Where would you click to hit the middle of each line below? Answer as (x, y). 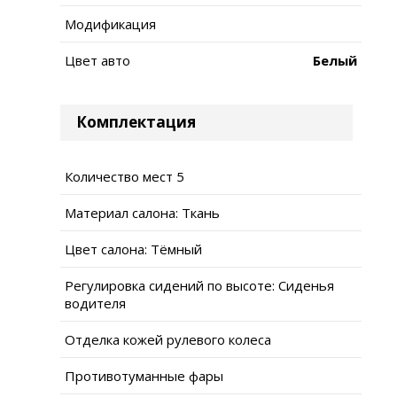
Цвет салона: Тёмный (133, 249)
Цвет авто (97, 60)
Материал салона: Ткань (142, 212)
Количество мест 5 (125, 176)
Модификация (110, 23)
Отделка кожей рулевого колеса (168, 339)
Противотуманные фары (144, 375)
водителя (95, 303)
